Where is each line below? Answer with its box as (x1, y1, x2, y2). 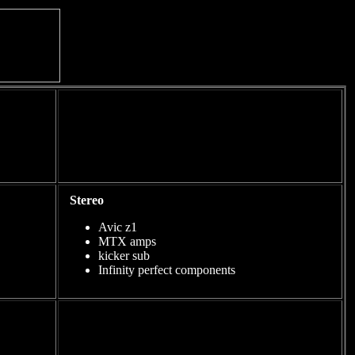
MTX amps (98, 235, 156, 248)
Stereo (70, 193, 107, 207)
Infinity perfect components (98, 263, 235, 277)
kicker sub (98, 249, 150, 262)
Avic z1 (98, 220, 137, 234)
